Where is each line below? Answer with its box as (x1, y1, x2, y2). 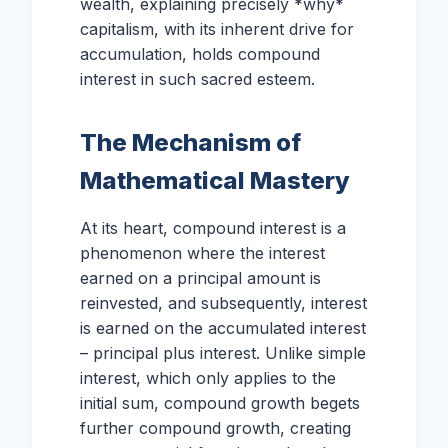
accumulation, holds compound (80, 44, 320, 65)
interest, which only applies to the (80, 368, 336, 389)
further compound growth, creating (80, 418, 351, 439)
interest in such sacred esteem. (80, 69, 315, 90)
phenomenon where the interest (80, 243, 325, 264)
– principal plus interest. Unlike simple (80, 343, 366, 364)
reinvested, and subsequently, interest (80, 293, 367, 314)
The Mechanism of (80, 128, 301, 158)
